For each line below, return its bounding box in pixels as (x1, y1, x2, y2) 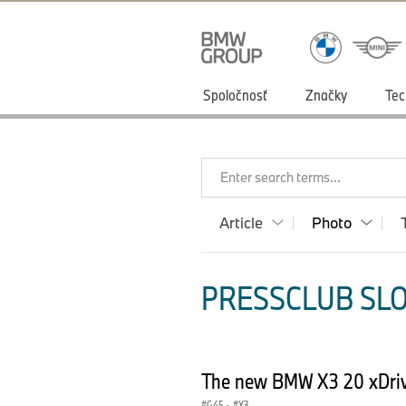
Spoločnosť (203, 85, 267, 104)
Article (219, 213, 263, 232)
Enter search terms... (220, 169, 341, 186)
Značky (305, 85, 347, 104)
